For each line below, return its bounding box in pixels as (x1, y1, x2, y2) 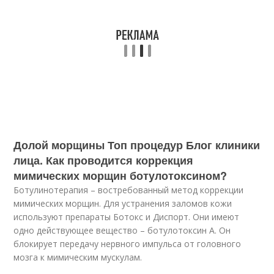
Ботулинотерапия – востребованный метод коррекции (13, 184, 244, 196)
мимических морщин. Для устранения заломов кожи (13, 198, 232, 209)
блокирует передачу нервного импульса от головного (13, 238, 242, 250)
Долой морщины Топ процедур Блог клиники (13, 137, 261, 153)
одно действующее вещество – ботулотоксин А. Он (13, 224, 231, 236)
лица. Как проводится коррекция (13, 152, 194, 168)
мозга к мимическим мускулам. (13, 251, 143, 263)
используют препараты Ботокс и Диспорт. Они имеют (13, 211, 240, 223)
